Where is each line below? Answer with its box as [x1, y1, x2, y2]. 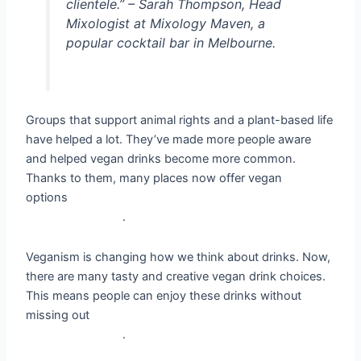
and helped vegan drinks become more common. [26, 151, 297, 167]
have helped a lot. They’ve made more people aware [26, 132, 312, 147]
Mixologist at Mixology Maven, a [65, 15, 265, 32]
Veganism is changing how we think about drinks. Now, [26, 249, 331, 264]
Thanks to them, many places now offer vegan [26, 171, 283, 186]
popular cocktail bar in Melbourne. [65, 35, 276, 52]
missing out [26, 307, 90, 322]
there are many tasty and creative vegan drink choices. [26, 268, 326, 284]
